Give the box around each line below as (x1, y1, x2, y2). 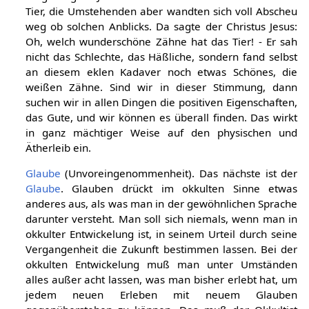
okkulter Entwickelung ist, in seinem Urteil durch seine (25, 226, 298, 241)
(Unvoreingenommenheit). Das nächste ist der (60, 166, 298, 180)
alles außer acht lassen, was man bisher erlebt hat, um (25, 272, 298, 286)
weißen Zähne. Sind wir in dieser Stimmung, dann (25, 79, 298, 94)
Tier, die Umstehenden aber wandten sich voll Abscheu (25, 3, 298, 18)
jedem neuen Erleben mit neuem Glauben (25, 287, 298, 301)
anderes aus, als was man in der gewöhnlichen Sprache (25, 196, 298, 210)
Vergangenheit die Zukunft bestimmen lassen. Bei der (25, 241, 298, 256)
